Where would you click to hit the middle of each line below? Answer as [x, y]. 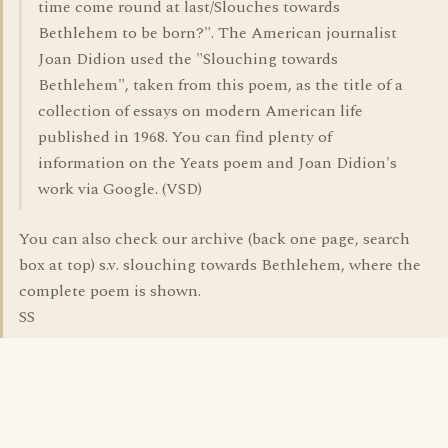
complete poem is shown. [110, 291]
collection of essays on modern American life [200, 111]
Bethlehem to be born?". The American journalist [217, 33]
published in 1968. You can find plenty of [185, 137]
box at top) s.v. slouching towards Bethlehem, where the [220, 265]
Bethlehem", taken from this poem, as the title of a [220, 85]
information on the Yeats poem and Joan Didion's [217, 163]
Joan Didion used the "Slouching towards [188, 59]
